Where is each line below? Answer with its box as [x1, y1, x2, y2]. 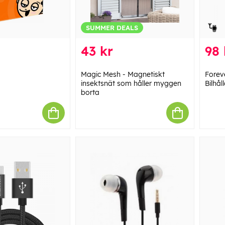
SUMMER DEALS [85, 24, 138, 32]
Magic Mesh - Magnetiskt [80, 70, 165, 79]
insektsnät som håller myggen [80, 79, 181, 88]
